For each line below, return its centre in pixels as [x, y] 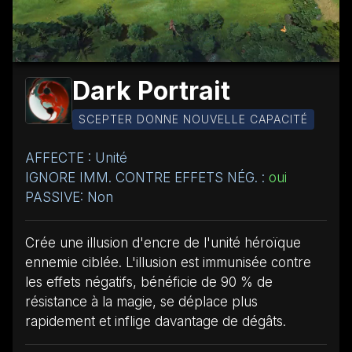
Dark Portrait [151, 90]
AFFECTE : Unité [76, 158]
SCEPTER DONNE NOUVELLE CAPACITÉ [193, 119]
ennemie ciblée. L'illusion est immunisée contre [168, 262]
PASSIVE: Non [69, 197]
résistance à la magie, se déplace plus [141, 301]
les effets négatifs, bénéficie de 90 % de [149, 282]
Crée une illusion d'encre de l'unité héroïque [163, 242]
